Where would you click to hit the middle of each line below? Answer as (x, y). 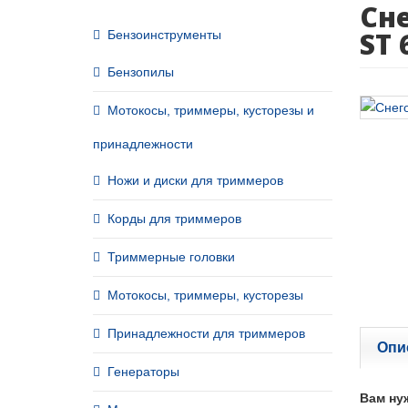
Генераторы (143, 372)
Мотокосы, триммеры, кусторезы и (211, 110)
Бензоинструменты (164, 35)
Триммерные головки (171, 257)
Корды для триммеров (174, 219)
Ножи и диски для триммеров (195, 180)
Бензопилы (141, 72)
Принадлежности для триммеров (206, 333)
